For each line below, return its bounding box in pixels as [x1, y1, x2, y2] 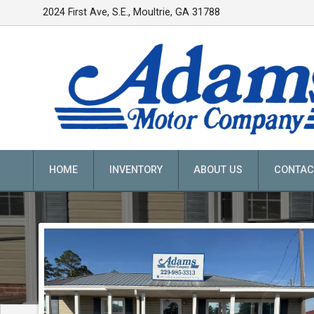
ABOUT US [193, 164, 243, 177]
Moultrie [133, 6, 171, 18]
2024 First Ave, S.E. [43, 6, 129, 18]
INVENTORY [109, 164, 163, 177]
